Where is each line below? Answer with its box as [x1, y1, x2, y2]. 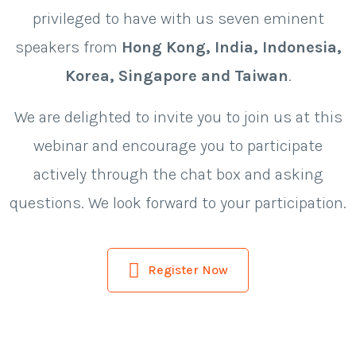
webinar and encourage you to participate [33, 137, 323, 155]
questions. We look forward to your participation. [10, 194, 346, 212]
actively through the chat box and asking [33, 165, 323, 184]
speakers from [14, 38, 122, 56]
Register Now [148, 262, 228, 277]
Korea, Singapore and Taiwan [64, 67, 288, 85]
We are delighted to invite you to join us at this [14, 108, 342, 126]
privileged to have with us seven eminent [32, 10, 324, 28]
